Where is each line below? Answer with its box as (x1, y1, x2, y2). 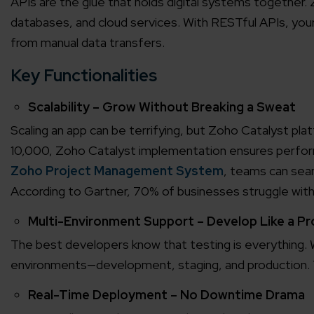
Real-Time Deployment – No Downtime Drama (28, 287, 305, 303)
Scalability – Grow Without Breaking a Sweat (28, 99, 296, 116)
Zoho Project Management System (11, 163, 224, 179)
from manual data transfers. (11, 34, 165, 51)
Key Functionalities (11, 64, 157, 87)
